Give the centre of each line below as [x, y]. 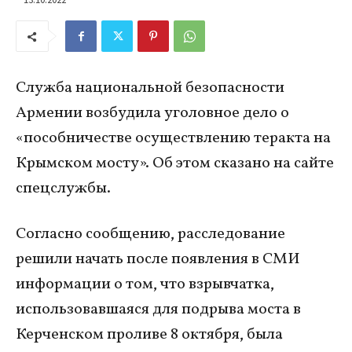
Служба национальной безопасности [150, 88]
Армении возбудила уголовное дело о [152, 114]
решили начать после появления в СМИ [158, 260]
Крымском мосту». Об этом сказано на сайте [175, 164]
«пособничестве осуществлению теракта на [173, 139]
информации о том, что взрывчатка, [145, 285]
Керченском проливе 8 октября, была [149, 335]
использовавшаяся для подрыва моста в [158, 310]
